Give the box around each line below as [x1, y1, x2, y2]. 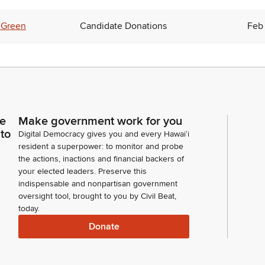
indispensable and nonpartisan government [18, 179, 177, 189]
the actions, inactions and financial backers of [18, 154, 184, 164]
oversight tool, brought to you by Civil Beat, [18, 191, 176, 201]
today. [18, 203, 40, 214]
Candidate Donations [80, 20, 167, 32]
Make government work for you [18, 114, 182, 128]
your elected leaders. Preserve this [18, 166, 147, 176]
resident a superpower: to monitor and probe [18, 141, 183, 151]
